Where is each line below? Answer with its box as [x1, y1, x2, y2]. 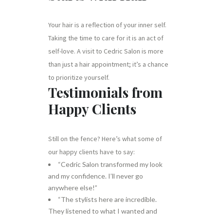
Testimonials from [48, 83, 163, 101]
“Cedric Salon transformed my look [58, 160, 163, 168]
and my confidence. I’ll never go [48, 172, 143, 180]
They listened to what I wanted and [48, 207, 157, 215]
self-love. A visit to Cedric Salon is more [48, 47, 163, 55]
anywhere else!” [48, 183, 97, 192]
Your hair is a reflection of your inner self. [48, 20, 166, 29]
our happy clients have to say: [48, 147, 135, 156]
